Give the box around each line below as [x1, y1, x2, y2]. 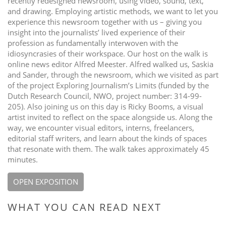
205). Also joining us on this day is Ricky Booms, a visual [8, 101, 203, 111]
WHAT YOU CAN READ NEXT [8, 200, 161, 214]
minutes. [8, 154, 38, 164]
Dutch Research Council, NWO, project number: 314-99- [8, 90, 202, 101]
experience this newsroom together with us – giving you [8, 16, 202, 27]
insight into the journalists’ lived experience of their [8, 27, 185, 37]
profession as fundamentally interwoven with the [8, 37, 178, 48]
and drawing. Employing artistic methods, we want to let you [8, 6, 218, 16]
